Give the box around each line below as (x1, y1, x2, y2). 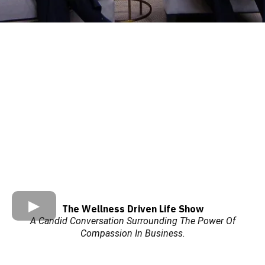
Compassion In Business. (80, 227, 185, 239)
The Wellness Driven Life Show (62, 202, 203, 215)
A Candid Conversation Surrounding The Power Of (30, 215, 235, 227)
